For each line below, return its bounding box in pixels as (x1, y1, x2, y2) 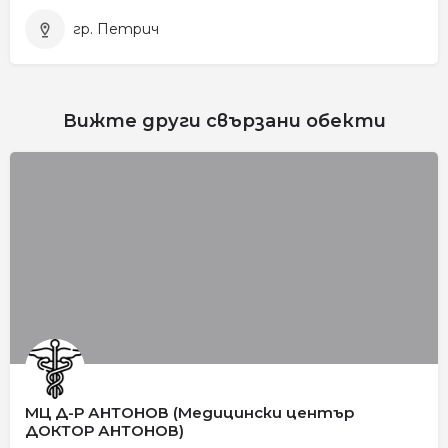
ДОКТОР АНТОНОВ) (25, 420, 184, 440)
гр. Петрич (73, 19, 159, 38)
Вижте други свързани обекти (62, 109, 386, 132)
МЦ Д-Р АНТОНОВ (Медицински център (25, 402, 354, 422)
